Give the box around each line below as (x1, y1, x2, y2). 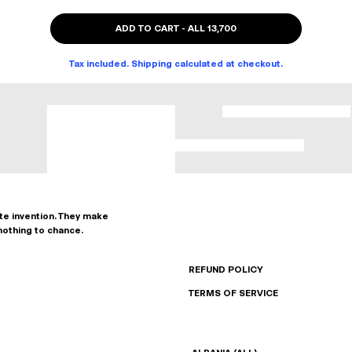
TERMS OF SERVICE (189, 288, 278, 299)
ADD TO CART (115, 23, 179, 34)
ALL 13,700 (188, 23, 236, 34)
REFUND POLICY (189, 264, 262, 276)
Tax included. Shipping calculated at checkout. (69, 58, 283, 69)
